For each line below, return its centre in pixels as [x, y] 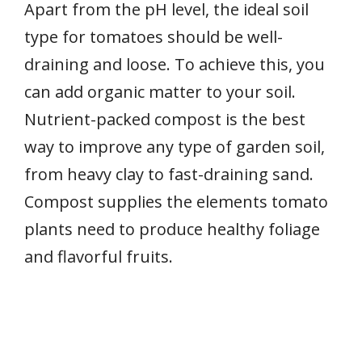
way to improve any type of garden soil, [175, 147]
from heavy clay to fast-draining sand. [169, 175]
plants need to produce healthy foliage [172, 229]
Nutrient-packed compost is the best [165, 120]
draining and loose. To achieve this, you [175, 65]
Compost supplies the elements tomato [176, 202]
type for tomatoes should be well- [154, 37]
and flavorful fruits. [99, 257]
